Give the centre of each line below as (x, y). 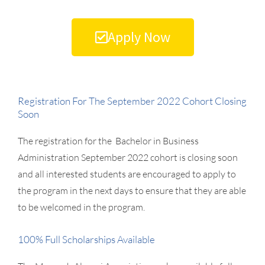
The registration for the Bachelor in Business (108, 140)
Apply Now (139, 37)
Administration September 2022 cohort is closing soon (128, 157)
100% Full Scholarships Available (86, 239)
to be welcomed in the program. (81, 207)
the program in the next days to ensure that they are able (132, 190)
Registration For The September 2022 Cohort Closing (132, 101)
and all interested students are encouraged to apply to (127, 174)
